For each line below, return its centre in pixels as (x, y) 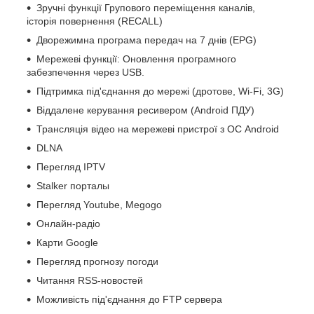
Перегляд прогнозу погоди (97, 261)
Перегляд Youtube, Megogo (99, 204)
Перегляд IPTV (71, 166)
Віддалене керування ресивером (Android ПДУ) (145, 110)
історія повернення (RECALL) (95, 21)
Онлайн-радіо (68, 223)
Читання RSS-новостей (90, 280)
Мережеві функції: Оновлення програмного (136, 59)
